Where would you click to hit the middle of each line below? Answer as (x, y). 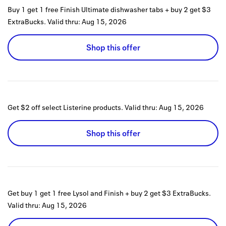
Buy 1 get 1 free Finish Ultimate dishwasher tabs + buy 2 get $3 (109, 10)
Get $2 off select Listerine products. (65, 107)
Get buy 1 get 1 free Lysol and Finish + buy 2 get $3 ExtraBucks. (109, 193)
